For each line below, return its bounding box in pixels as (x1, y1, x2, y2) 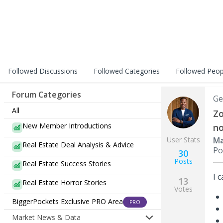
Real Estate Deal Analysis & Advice (22, 140, 134, 149)
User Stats (166, 135, 200, 144)
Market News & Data (12, 213, 81, 222)
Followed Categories (94, 66, 160, 76)
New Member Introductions (22, 121, 111, 130)
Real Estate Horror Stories (22, 178, 107, 187)
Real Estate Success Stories (22, 159, 111, 168)
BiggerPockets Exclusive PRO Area (12, 197, 123, 206)
